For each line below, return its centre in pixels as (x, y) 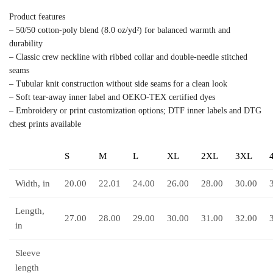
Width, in (33, 184)
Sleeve (28, 253)
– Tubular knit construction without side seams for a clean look (118, 83)
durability (26, 43)
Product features (37, 16)
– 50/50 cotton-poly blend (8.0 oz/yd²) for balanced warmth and (120, 30)
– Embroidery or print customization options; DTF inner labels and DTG (135, 110)
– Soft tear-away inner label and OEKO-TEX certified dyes (112, 97)
